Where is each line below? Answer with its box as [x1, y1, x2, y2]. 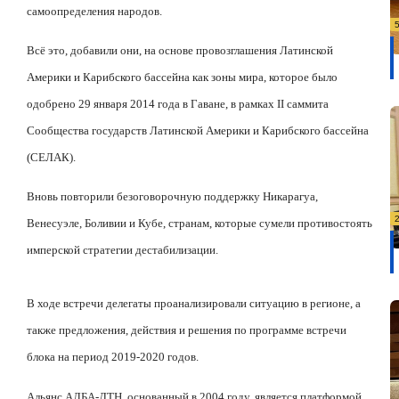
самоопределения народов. [27, 4, 162, 18]
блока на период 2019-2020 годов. [27, 350, 199, 364]
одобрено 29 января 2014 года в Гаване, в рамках [27, 97, 277, 111]
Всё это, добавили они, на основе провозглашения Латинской [27, 44, 333, 58]
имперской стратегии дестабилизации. [27, 243, 218, 257]
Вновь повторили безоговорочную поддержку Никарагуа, [27, 190, 318, 204]
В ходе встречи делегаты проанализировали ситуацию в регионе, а [27, 297, 361, 311]
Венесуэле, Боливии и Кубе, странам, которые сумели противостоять [27, 216, 372, 231]
